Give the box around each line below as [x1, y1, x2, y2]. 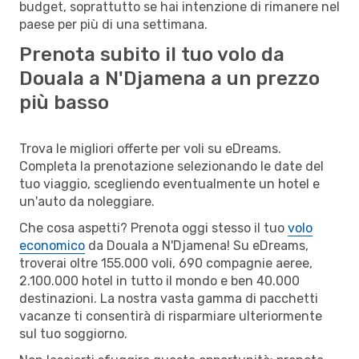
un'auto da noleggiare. [19, 193, 155, 209]
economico [19, 237, 85, 253]
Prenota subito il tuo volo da [19, 42, 284, 66]
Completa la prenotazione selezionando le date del [19, 158, 324, 174]
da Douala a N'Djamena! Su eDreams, [85, 237, 309, 253]
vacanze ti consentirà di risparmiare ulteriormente [19, 308, 322, 324]
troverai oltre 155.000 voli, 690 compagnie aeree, [19, 255, 313, 271]
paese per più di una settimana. [19, 16, 208, 32]
